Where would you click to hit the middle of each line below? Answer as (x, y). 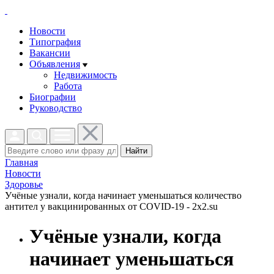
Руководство (56, 108)
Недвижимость (85, 75)
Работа (68, 86)
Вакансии (50, 53)
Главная (21, 162)
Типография (55, 42)
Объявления (55, 64)
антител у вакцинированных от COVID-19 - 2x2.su (111, 206)
